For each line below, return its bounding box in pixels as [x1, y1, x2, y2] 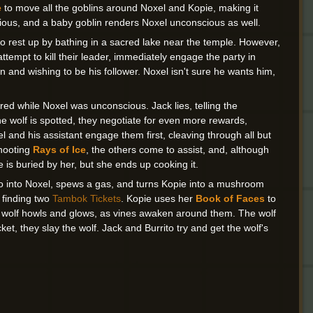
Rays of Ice [33, 144, 87, 156]
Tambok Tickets [52, 193, 122, 205]
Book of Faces [196, 193, 265, 205]
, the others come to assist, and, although [86, 144, 270, 156]
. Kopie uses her [121, 193, 196, 205]
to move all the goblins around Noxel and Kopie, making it [1, 2, 259, 14]
